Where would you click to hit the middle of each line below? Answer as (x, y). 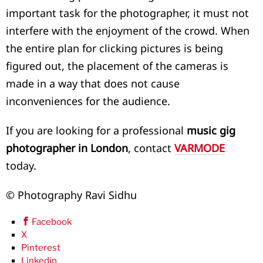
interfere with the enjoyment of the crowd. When (128, 31)
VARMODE (200, 148)
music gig (211, 131)
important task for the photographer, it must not (127, 13)
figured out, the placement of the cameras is (117, 66)
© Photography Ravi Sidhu (71, 195)
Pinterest (41, 248)
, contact (151, 148)
